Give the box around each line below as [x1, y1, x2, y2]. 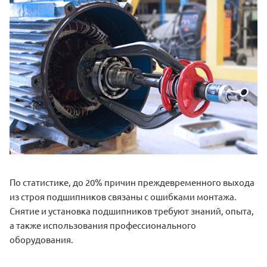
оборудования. [10, 233, 73, 245]
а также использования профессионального [10, 219, 196, 231]
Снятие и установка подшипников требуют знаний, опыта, [10, 204, 254, 216]
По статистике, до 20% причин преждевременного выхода [10, 176, 254, 188]
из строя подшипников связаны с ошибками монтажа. [10, 190, 237, 202]
